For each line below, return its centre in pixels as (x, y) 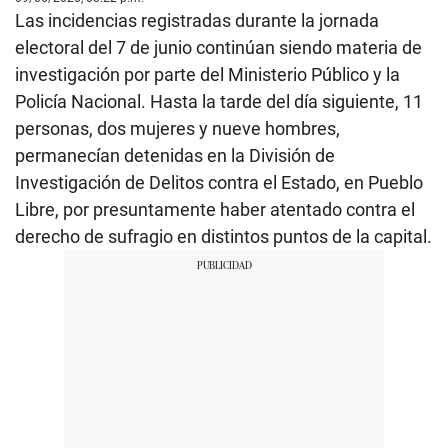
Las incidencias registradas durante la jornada (197, 20)
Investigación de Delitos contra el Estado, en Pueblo (219, 182)
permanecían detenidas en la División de (175, 155)
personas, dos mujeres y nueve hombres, (177, 128)
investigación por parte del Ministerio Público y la (207, 74)
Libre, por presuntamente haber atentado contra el (215, 209)
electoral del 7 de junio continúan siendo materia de (218, 47)
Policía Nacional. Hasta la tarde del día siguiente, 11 (219, 101)
